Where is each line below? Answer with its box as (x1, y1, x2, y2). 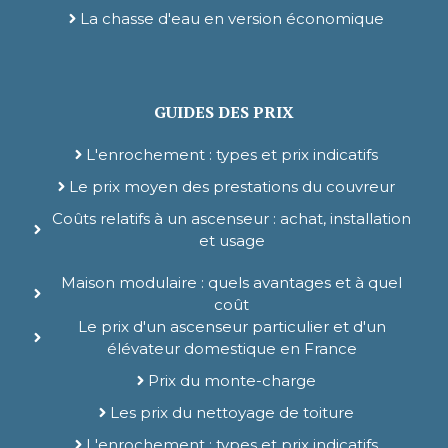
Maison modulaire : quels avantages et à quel (61, 272, 402, 292)
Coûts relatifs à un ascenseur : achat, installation (52, 208, 411, 228)
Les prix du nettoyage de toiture (109, 402, 354, 422)
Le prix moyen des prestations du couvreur (68, 176, 395, 196)
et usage (198, 230, 265, 250)
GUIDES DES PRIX (154, 100, 294, 123)
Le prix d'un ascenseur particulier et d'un (77, 316, 386, 336)
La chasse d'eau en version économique (79, 8, 384, 28)
